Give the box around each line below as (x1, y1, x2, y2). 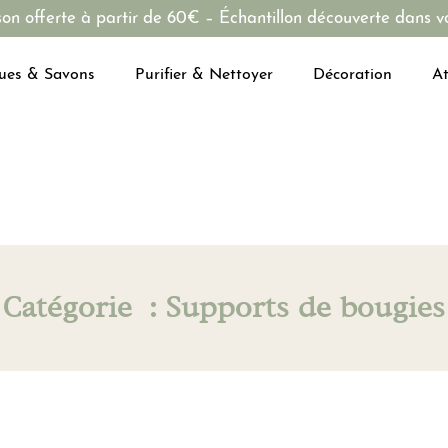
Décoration (312, 67, 392, 84)
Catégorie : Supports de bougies (3, 291, 445, 325)
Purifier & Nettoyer (134, 67, 273, 84)
